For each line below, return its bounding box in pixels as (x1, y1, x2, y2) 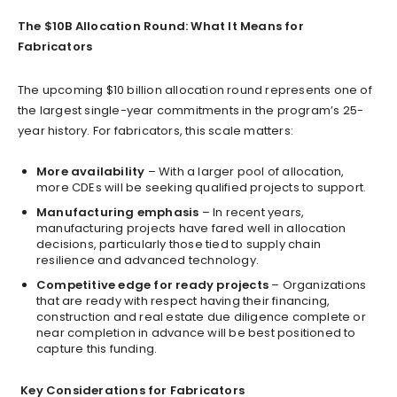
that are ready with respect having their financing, (36, 292, 331, 309)
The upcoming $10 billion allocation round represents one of (18, 81, 372, 98)
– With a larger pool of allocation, (144, 162, 345, 180)
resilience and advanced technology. (36, 251, 259, 269)
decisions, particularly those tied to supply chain (36, 235, 322, 253)
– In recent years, (198, 203, 305, 221)
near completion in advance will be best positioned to (36, 323, 356, 341)
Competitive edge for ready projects (36, 276, 269, 293)
